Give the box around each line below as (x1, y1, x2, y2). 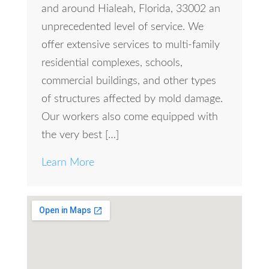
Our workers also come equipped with (41, 111, 218, 122)
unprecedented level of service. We (41, 21, 204, 32)
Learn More (41, 157, 94, 168)
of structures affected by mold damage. (41, 93, 223, 104)
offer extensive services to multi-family (41, 39, 220, 50)
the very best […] (41, 129, 119, 141)
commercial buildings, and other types (41, 75, 216, 86)
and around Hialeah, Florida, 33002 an (41, 3, 220, 14)
